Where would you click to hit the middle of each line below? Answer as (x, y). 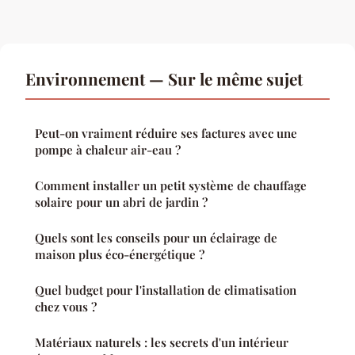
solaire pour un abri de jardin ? (121, 202)
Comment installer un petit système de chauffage (171, 186)
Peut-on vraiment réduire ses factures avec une (166, 134)
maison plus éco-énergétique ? (120, 255)
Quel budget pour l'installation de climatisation (166, 290)
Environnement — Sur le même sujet (164, 79)
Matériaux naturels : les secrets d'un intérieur (162, 343)
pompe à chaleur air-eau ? (108, 150)
